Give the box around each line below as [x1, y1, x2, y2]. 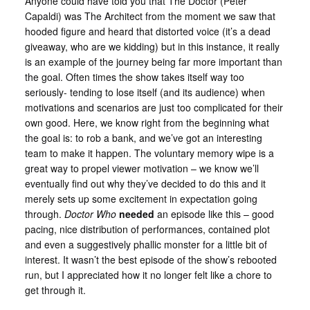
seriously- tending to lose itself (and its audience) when [24, 85, 265, 100]
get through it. [24, 283, 86, 298]
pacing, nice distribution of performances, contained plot [24, 222, 270, 237]
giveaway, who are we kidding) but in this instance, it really [24, 39, 280, 54]
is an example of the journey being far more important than [24, 55, 282, 69]
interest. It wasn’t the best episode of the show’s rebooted [24, 253, 277, 267]
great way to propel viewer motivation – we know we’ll [24, 161, 259, 176]
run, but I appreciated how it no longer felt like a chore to [24, 268, 272, 282]
